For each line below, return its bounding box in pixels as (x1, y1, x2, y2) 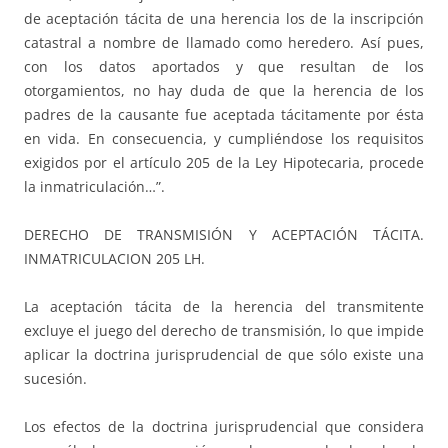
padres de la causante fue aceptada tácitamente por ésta (24, 105, 424, 125)
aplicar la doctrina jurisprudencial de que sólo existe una (24, 345, 424, 365)
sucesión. (24, 369, 87, 389)
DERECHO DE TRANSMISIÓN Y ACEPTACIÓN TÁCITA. (24, 225, 424, 245)
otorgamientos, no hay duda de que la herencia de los (24, 81, 424, 101)
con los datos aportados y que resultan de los (24, 57, 424, 77)
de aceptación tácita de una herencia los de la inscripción (24, 9, 424, 29)
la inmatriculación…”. (24, 177, 165, 197)
